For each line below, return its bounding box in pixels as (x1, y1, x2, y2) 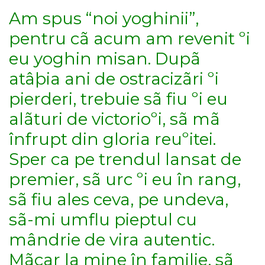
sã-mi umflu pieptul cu (9, 209, 197, 230)
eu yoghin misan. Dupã (9, 49, 201, 69)
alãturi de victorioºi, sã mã (9, 109, 220, 130)
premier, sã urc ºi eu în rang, (9, 169, 241, 190)
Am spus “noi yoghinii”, (9, 8, 199, 29)
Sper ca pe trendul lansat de (9, 149, 241, 170)
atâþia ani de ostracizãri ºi (9, 69, 219, 89)
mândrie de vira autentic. (9, 230, 215, 250)
